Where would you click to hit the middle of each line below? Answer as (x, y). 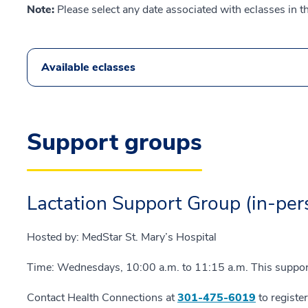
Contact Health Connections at (102, 297)
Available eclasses (88, 67)
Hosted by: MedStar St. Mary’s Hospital (122, 237)
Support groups (114, 142)
